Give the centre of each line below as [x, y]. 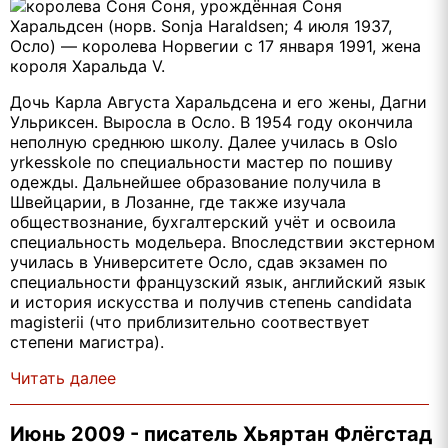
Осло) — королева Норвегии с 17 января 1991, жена [215, 46]
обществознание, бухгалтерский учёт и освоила [203, 222]
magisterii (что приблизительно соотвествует [190, 322]
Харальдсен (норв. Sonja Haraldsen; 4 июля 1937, [201, 26]
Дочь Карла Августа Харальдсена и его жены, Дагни [218, 102]
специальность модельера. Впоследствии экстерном [222, 242]
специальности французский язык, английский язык [218, 282]
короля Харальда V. [87, 66]
